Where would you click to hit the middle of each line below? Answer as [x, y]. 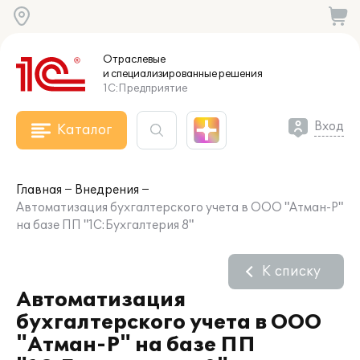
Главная [39, 190]
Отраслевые [134, 59]
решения [240, 74]
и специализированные [160, 74]
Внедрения [107, 190]
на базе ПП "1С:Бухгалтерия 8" [105, 225]
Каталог [84, 130]
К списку [291, 272]
